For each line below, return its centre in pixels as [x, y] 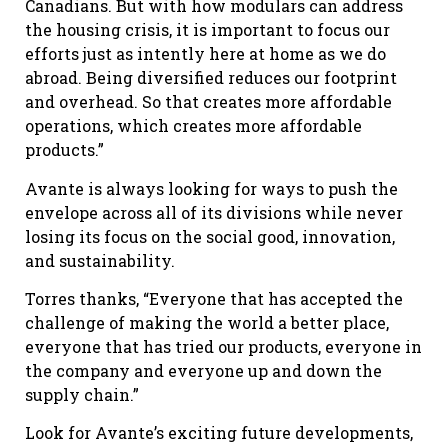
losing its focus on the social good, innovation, [210, 236]
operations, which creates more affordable [193, 126]
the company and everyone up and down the [203, 370]
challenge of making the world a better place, [207, 322]
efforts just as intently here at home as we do [205, 54]
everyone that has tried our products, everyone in [223, 346]
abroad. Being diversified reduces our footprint [211, 78]
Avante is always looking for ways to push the [211, 188]
